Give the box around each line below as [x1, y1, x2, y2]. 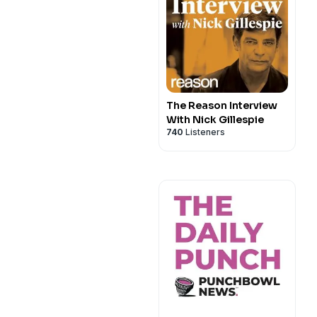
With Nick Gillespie [166, 113, 264, 126]
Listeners [183, 127, 225, 137]
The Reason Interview [166, 99, 277, 112]
